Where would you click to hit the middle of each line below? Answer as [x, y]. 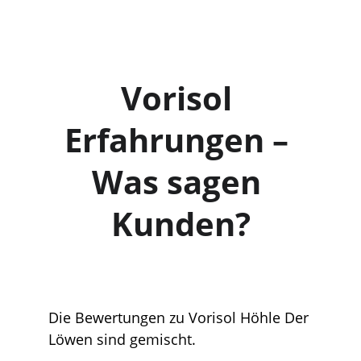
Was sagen [180, 182]
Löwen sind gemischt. [122, 339]
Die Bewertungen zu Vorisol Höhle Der [180, 317]
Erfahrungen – [180, 140]
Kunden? [180, 224]
